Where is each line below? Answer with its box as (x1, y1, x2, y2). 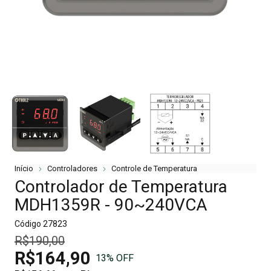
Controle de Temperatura (111, 163, 197, 173)
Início (15, 163, 33, 173)
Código (15, 218, 41, 229)
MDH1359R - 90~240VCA (15, 194, 207, 215)
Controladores (47, 163, 97, 173)
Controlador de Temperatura (15, 176, 227, 197)
